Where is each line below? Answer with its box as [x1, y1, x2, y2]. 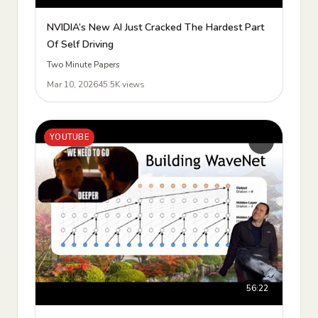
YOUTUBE [50, 132, 89, 143]
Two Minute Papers [47, 59, 120, 70]
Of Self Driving [47, 38, 114, 51]
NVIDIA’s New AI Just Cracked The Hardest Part [47, 21, 264, 34]
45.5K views [98, 79, 145, 90]
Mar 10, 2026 [47, 79, 98, 90]
